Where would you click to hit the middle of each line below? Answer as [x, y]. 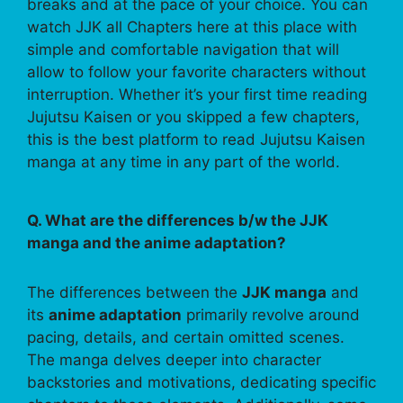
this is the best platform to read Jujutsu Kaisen [196, 140]
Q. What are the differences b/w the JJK [178, 221]
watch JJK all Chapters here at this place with [192, 27]
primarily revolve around [271, 315]
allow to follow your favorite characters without [197, 72]
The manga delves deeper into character [174, 360]
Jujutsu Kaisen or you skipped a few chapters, [193, 117]
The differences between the [134, 293]
